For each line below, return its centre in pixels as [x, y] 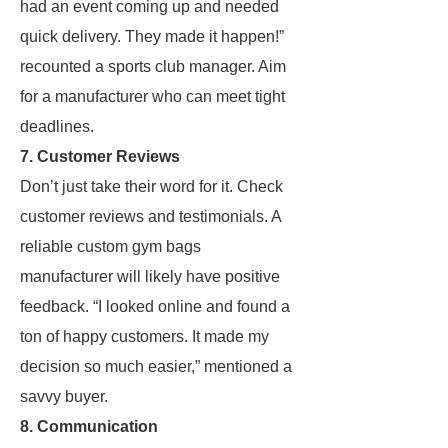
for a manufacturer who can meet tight [152, 96]
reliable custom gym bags [110, 246]
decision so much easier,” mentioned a [156, 366]
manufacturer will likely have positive [150, 276]
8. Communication [89, 426]
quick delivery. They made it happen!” [152, 36]
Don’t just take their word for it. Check [151, 186]
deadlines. [57, 126]
